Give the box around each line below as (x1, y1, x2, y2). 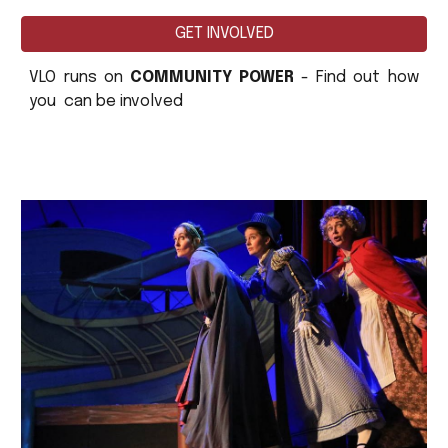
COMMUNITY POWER (129, 68, 295, 86)
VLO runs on (29, 68, 130, 86)
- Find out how (294, 68, 419, 86)
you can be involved (29, 92, 184, 110)
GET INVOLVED (174, 25, 274, 43)
